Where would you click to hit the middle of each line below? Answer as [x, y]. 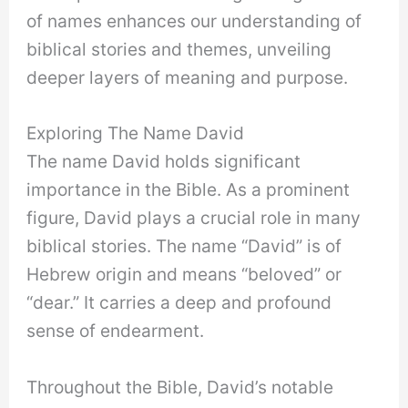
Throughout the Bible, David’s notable [180, 388]
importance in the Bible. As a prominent [189, 190]
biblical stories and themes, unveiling [179, 49]
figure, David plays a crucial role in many [194, 218]
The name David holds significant [164, 162]
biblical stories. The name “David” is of [184, 246]
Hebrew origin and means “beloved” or [184, 275]
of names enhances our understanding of [194, 20]
